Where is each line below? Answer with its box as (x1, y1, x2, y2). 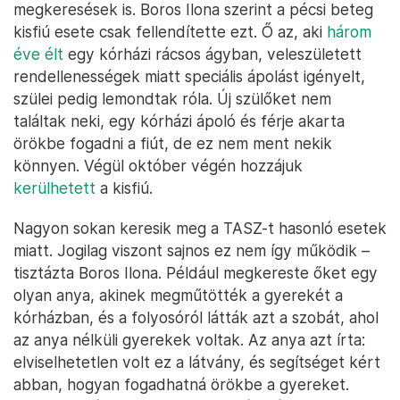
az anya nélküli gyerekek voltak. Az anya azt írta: (13, 330, 365, 350)
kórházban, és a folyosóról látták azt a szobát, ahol (13, 308, 379, 328)
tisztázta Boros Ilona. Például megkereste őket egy (13, 263, 378, 283)
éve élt (13, 45, 63, 64)
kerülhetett (13, 179, 96, 198)
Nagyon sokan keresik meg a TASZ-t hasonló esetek (13, 219, 387, 238)
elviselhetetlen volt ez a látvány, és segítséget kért (13, 353, 380, 372)
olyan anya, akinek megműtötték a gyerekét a (13, 286, 343, 305)
